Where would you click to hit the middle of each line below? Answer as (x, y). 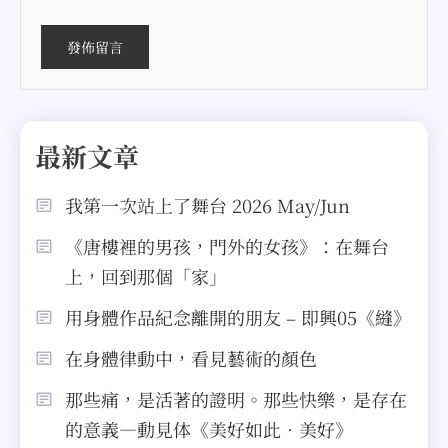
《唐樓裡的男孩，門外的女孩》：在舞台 (227, 246)
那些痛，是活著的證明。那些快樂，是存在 (236, 399)
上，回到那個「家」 (146, 276)
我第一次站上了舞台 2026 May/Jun (207, 205)
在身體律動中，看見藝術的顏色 (191, 358)
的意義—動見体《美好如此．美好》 (209, 429)
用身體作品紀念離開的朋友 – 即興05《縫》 (238, 317)
